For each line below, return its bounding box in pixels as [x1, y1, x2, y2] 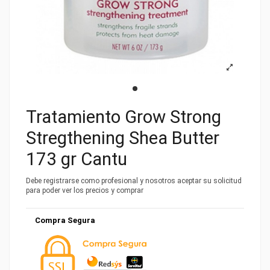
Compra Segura [35, 216, 95, 225]
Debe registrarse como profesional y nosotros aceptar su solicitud [26, 176, 242, 185]
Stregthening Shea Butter [26, 128, 219, 149]
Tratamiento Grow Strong [26, 107, 221, 128]
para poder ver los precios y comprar [26, 186, 143, 195]
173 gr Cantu [26, 149, 127, 170]
